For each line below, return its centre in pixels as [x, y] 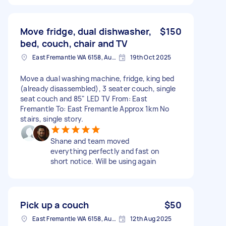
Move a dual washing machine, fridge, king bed [97, 78]
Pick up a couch [55, 205]
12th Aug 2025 [151, 218]
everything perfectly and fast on [105, 151]
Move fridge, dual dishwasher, [86, 31]
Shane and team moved [90, 141]
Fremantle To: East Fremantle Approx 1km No [95, 108]
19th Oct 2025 [151, 57]
